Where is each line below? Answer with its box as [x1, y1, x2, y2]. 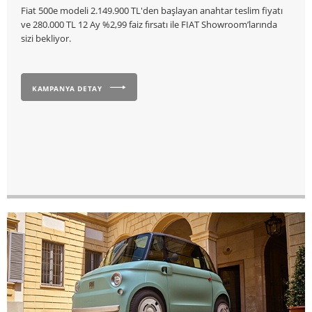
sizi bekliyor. [21, 32, 71, 45]
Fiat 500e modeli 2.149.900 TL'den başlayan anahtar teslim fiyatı [21, 4, 283, 17]
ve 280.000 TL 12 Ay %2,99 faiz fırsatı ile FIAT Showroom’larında [21, 18, 277, 31]
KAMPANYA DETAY [32, 83, 102, 93]
